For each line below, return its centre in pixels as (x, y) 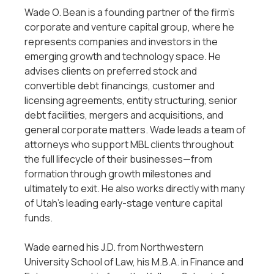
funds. (39, 218)
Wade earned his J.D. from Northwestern (114, 247)
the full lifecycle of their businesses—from (118, 159)
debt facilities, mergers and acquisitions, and (124, 115)
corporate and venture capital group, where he (129, 27)
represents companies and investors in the (121, 42)
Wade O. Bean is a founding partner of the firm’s (130, 12)
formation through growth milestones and (118, 174)
